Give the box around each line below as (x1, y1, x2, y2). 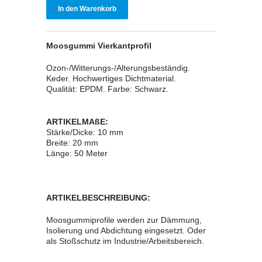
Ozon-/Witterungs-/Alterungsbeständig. (46, 63, 190, 73)
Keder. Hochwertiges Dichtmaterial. (46, 74, 176, 84)
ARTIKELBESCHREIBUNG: (46, 193, 150, 203)
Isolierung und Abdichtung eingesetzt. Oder (46, 226, 206, 236)
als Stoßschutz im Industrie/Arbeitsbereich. (46, 236, 204, 246)
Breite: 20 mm (46, 138, 98, 148)
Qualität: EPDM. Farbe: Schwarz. (46, 84, 168, 94)
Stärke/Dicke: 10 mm (46, 127, 123, 137)
